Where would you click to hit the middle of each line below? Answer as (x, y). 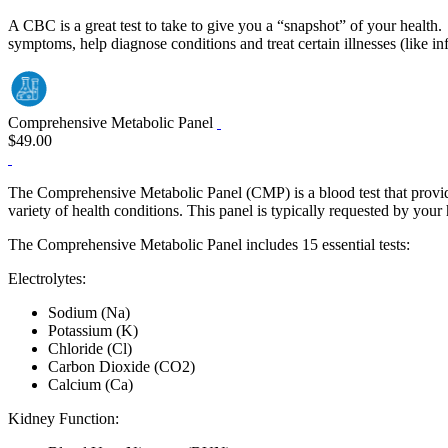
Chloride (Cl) (90, 348)
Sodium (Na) (89, 312)
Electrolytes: (47, 278)
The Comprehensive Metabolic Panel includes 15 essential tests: (209, 244)
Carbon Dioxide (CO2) (121, 366)
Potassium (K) (93, 330)
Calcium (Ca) (90, 384)
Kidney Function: (63, 418)
